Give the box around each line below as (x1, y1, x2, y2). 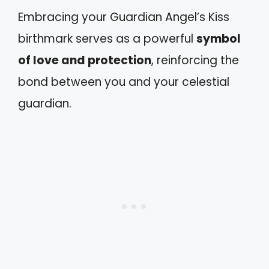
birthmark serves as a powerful (18, 30, 196, 47)
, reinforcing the (151, 52, 239, 68)
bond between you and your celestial (18, 73, 229, 90)
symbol (196, 30, 241, 47)
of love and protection (18, 52, 151, 68)
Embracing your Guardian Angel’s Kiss (18, 8, 229, 25)
